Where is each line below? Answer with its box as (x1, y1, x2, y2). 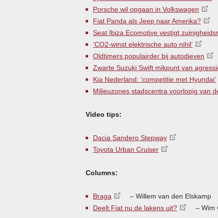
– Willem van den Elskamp (128, 192, 211, 200)
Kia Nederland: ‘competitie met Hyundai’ (93, 75, 216, 83)
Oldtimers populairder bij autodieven (93, 52, 204, 60)
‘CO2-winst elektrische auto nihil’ (93, 40, 193, 48)
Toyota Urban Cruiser (93, 145, 159, 153)
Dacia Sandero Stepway (93, 133, 167, 142)
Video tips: (86, 110, 122, 118)
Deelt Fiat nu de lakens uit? (93, 203, 177, 212)
